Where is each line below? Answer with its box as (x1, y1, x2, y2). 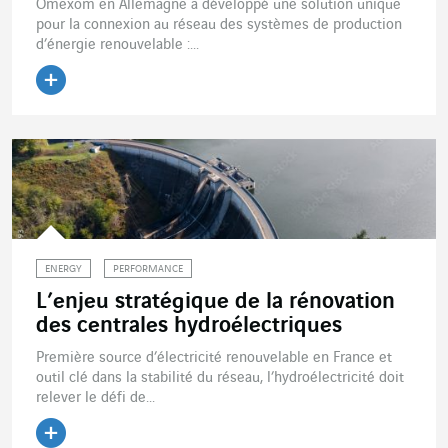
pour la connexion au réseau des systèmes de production (36, 16, 402, 33)
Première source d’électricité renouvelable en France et (36, 349, 392, 366)
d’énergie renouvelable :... (36, 36, 199, 53)
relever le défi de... (36, 389, 155, 406)
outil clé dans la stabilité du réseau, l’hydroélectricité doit (36, 369, 404, 386)
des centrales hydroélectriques (36, 313, 342, 338)
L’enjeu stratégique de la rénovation (36, 289, 395, 314)
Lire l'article (35, 93, 173, 124)
